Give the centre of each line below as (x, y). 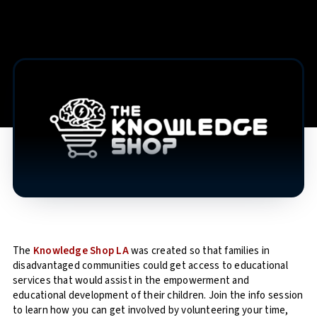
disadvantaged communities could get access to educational (150, 265)
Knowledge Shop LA (81, 250)
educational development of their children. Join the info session (158, 295)
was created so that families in (200, 250)
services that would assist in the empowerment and (131, 280)
